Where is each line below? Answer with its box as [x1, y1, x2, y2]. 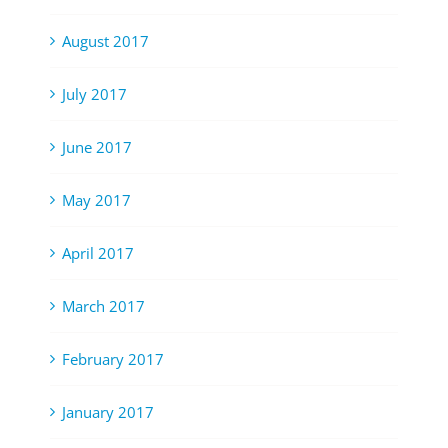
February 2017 [62, 349, 164, 370]
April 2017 [62, 243, 134, 264]
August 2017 [62, 31, 149, 52]
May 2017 [62, 190, 131, 211]
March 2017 [62, 296, 145, 317]
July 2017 [62, 84, 127, 105]
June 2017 [62, 137, 132, 158]
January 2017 [62, 402, 154, 423]
